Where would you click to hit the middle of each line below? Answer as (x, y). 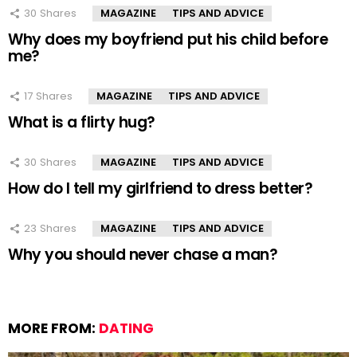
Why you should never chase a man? (143, 255)
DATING (126, 329)
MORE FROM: (53, 329)
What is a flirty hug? (82, 123)
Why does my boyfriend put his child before (168, 40)
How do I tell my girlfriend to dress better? (161, 189)
